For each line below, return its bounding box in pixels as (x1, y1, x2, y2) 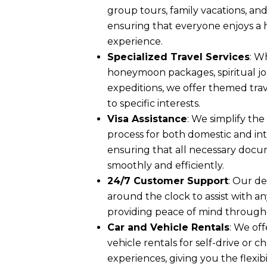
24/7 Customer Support (107, 175, 228, 187)
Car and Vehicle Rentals (107, 222, 229, 234)
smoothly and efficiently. (107, 160, 224, 172)
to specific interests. (107, 98, 200, 110)
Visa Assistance (107, 113, 187, 125)
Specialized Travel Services (107, 51, 250, 63)
